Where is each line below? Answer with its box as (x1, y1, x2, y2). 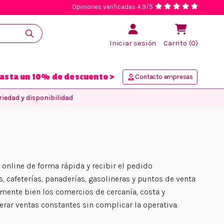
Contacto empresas (135, 73, 193, 80)
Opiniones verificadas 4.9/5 (72, 3, 153, 10)
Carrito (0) (163, 38, 198, 47)
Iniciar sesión (109, 38, 156, 47)
